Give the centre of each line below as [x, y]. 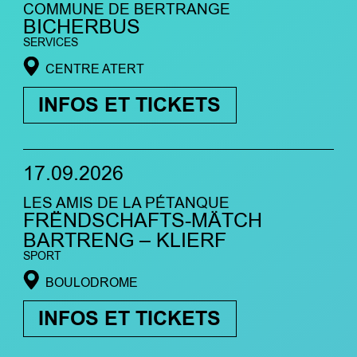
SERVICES [50, 42]
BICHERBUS [81, 27]
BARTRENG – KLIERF [124, 240]
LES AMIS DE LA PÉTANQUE [126, 202]
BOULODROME [91, 283]
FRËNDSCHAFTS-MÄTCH [142, 220]
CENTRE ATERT [94, 69]
